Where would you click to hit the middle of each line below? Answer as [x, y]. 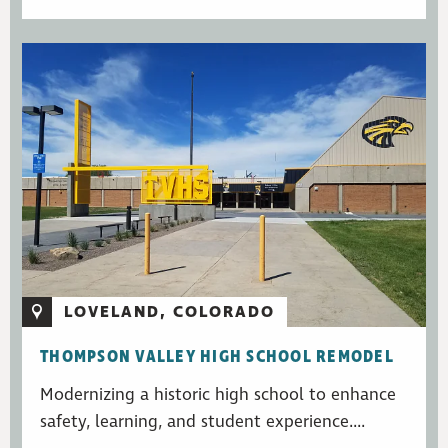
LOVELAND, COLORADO [169, 312]
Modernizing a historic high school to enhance [218, 396]
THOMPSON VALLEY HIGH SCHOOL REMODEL [217, 357]
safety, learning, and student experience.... [202, 423]
